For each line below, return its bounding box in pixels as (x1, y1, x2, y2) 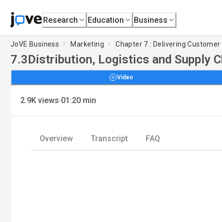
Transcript (91, 134, 128, 143)
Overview (40, 134, 73, 143)
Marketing (70, 40, 105, 48)
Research (43, 15, 78, 25)
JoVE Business (10, 40, 59, 48)
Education (88, 15, 124, 25)
